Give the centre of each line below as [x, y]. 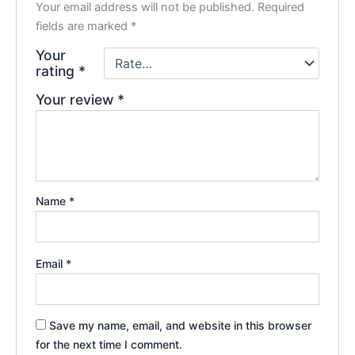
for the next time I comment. [109, 345]
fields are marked [84, 27]
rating [57, 71]
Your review [77, 100]
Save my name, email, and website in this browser [181, 326]
